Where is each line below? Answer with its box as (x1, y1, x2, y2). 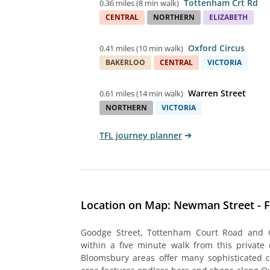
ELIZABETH (209, 11, 248, 22)
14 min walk (139, 87, 181, 99)
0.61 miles (99, 87, 134, 99)
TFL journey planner (99, 129, 182, 141)
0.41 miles (99, 42, 134, 54)
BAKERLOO (105, 57, 145, 67)
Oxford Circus (188, 42, 245, 54)
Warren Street (188, 87, 246, 99)
